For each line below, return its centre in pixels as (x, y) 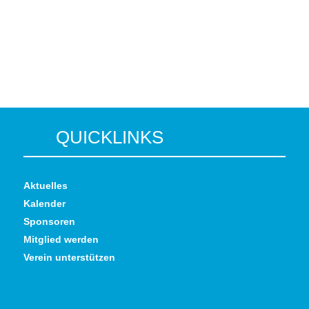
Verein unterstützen (69, 257)
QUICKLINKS (109, 137)
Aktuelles (45, 185)
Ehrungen (280, 64)
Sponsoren (49, 221)
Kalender (44, 203)
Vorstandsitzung (40, 64)
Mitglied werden (61, 239)
